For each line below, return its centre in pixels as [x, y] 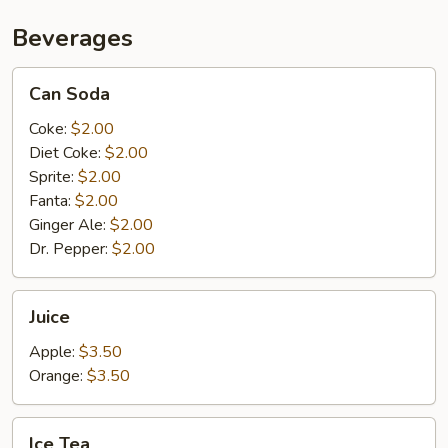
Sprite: [53, 177]
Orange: [58, 376]
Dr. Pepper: [70, 249]
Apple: [54, 352]
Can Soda [69, 94]
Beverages [72, 38]
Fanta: [52, 201]
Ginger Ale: [69, 225]
